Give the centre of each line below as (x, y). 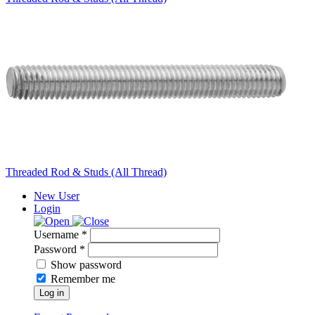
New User (57, 196)
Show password (86, 265)
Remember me (83, 279)
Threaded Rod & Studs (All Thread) (86, 172)
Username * (60, 235)
